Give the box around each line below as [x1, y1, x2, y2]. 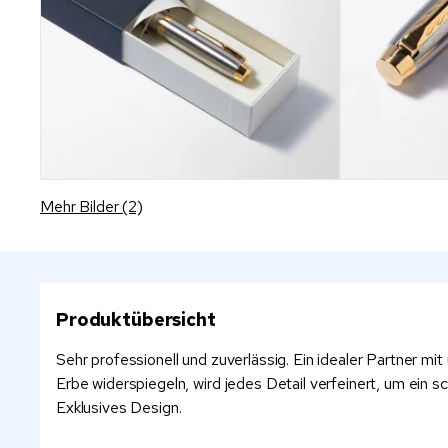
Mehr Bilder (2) [40, 196, 143, 217]
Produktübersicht [56, 308, 216, 331]
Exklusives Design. [56, 397, 182, 418]
